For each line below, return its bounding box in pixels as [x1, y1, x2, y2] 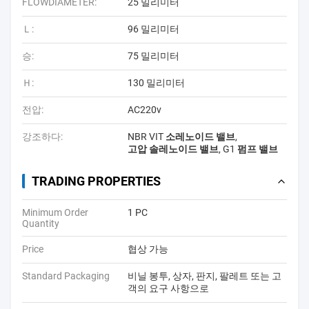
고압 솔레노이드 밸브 [128, 143, 219, 154]
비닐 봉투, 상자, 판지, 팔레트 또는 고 [128, 270, 281, 281]
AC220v [128, 104, 161, 115]
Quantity [22, 218, 59, 229]
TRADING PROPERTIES [32, 174, 161, 188]
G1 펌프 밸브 [223, 143, 278, 154]
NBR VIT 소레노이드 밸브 [128, 131, 235, 142]
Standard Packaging [22, 270, 110, 281]
